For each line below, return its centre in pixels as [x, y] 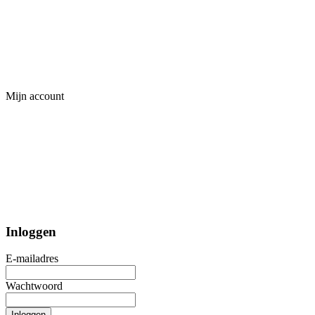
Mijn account [35, 96]
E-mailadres [32, 259]
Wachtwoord [34, 286]
